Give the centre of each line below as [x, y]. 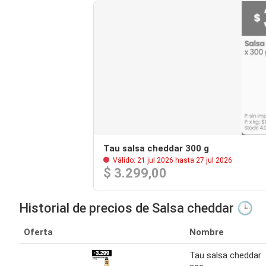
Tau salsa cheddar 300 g [156, 148]
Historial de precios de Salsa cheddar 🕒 [136, 208]
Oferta [38, 232]
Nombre [207, 232]
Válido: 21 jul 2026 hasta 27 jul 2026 [172, 160]
